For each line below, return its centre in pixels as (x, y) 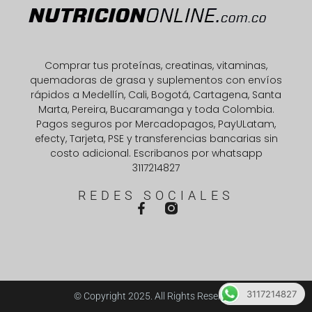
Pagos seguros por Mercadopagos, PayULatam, (156, 124)
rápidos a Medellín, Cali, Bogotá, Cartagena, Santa (156, 95)
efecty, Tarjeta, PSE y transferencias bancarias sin (156, 139)
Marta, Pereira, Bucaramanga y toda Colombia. (156, 110)
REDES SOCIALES (156, 196)
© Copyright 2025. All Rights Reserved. (156, 296)
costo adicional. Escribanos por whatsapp (156, 154)
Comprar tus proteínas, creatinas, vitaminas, (156, 66)
